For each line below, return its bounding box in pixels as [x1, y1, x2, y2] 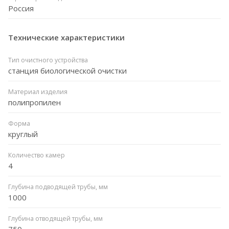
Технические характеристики [8, 32, 125, 42]
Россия [8, 3, 34, 13]
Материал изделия [8, 87, 67, 96]
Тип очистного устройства [8, 55, 88, 64]
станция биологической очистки [8, 65, 127, 76]
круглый [8, 128, 38, 139]
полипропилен [8, 97, 61, 107]
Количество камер [8, 150, 65, 159]
